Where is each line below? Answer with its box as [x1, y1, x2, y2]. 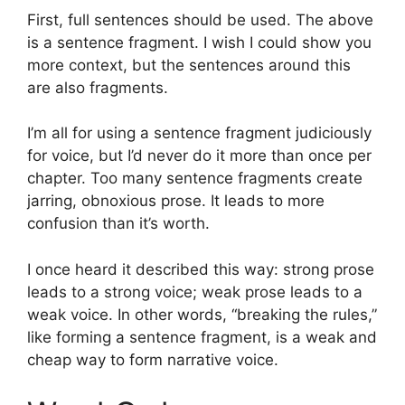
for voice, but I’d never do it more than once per [27, 146, 372, 165]
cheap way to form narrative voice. [27, 350, 278, 369]
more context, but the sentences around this [27, 55, 351, 74]
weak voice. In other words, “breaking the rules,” [27, 305, 377, 324]
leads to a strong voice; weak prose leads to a [27, 282, 363, 301]
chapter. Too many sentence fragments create [27, 169, 363, 188]
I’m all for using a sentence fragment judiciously [27, 124, 372, 143]
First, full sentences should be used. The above [27, 10, 373, 29]
